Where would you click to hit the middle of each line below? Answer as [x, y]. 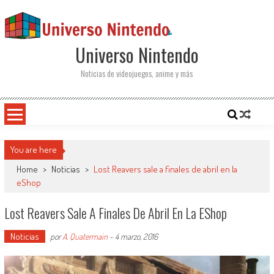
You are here [33, 150]
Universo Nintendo [137, 55]
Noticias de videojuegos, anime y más [137, 73]
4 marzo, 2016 [136, 236]
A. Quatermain [85, 236]
